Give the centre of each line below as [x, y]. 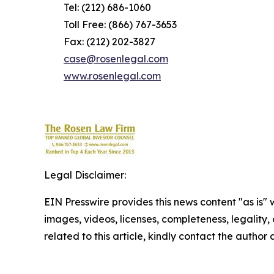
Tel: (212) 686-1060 [98, 8]
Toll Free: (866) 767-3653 [110, 25]
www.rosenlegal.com [112, 76]
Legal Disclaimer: [85, 175]
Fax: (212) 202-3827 [100, 42]
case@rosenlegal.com [116, 59]
